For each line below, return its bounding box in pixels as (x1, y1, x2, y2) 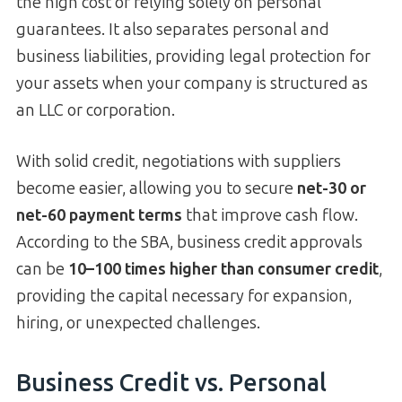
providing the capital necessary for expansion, (16, 285, 352, 306)
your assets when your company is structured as (16, 73, 368, 93)
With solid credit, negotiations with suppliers (16, 151, 341, 171)
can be (16, 258, 68, 279)
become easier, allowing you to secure (16, 178, 297, 198)
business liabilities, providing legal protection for (16, 46, 371, 66)
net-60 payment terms (16, 205, 182, 225)
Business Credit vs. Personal (16, 368, 327, 398)
